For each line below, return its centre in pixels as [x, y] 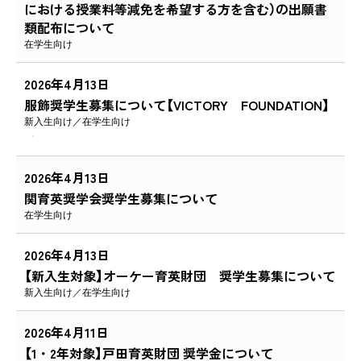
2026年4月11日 [66, 332]
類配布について [69, 27]
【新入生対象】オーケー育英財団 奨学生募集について [180, 275]
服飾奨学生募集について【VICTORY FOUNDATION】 [177, 104]
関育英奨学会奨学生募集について [121, 198]
